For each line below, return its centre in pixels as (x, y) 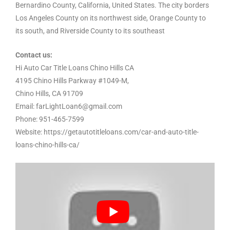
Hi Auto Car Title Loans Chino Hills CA (75, 68)
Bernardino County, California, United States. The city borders (112, 5)
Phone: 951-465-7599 (50, 119)
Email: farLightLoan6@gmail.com (69, 106)
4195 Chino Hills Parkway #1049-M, (72, 80)
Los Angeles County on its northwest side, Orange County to (111, 18)
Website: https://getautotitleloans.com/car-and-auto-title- (107, 132)
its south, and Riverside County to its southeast (90, 31)
